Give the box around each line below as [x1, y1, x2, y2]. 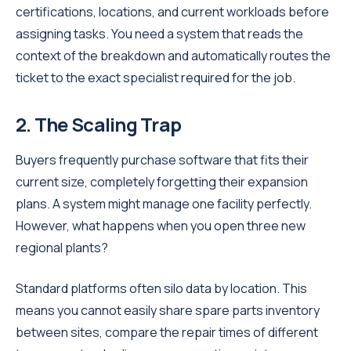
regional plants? [16, 239, 108, 256]
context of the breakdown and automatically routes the [16, 47, 331, 64]
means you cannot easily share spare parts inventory [16, 302, 320, 319]
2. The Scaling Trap [16, 111, 182, 137]
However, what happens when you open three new [16, 217, 306, 234]
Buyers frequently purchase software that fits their [16, 151, 309, 168]
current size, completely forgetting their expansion [16, 173, 308, 190]
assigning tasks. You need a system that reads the [16, 25, 303, 42]
